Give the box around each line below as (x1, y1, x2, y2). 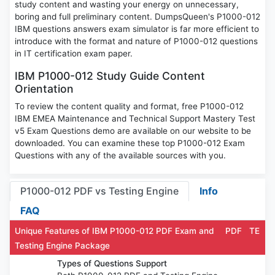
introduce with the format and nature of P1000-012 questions (15, 36, 258, 47)
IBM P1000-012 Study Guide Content (15, 69, 205, 83)
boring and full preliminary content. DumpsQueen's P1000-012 (15, 12, 260, 22)
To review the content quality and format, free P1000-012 (15, 101, 244, 112)
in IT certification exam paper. (15, 48, 133, 59)
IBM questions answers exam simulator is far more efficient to (15, 24, 259, 34)
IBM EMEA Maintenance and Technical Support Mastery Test (15, 114, 255, 124)
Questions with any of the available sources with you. (15, 150, 226, 161)
